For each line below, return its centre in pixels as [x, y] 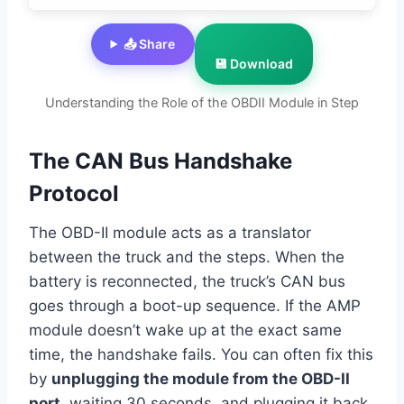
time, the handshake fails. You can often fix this [201, 355]
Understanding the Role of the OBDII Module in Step [202, 103]
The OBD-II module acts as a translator [170, 233]
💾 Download [254, 64]
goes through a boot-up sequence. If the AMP [195, 306]
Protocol [74, 194]
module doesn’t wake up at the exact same [185, 331]
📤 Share [150, 44]
